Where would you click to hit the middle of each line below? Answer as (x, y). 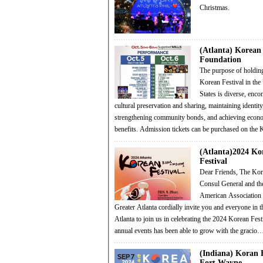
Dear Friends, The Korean (220, 172)
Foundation (220, 60)
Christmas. (215, 8)
